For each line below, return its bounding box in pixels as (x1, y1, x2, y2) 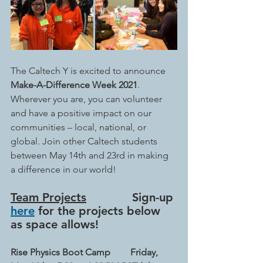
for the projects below (35, 204, 164, 218)
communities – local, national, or (11, 122, 149, 133)
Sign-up (86, 190, 177, 204)
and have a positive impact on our (11, 107, 154, 119)
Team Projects (11, 190, 86, 204)
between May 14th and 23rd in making (11, 150, 171, 161)
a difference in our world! (11, 164, 116, 175)
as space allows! (11, 217, 99, 231)
